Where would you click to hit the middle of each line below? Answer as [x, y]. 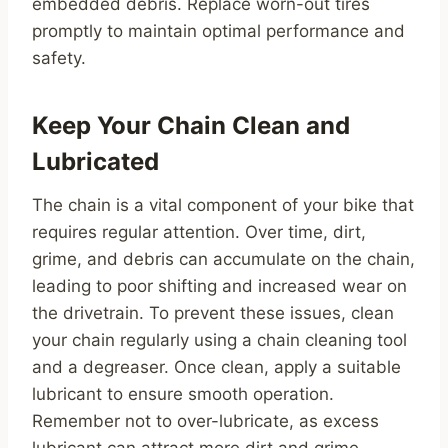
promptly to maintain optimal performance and [218, 31]
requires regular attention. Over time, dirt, [199, 232]
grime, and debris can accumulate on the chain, [223, 259]
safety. [59, 58]
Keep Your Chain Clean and [191, 126]
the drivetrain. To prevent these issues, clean [213, 313]
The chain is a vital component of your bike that [223, 205]
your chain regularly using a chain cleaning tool [219, 340]
